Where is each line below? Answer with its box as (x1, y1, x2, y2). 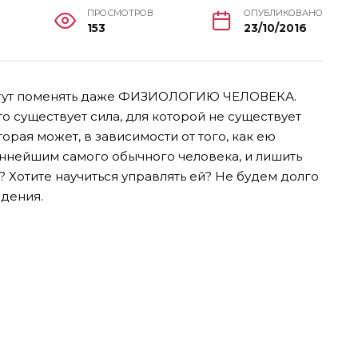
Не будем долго (215, 168, 319, 184)
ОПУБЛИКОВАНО (243, 7, 323, 18)
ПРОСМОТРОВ (86, 7, 153, 18)
